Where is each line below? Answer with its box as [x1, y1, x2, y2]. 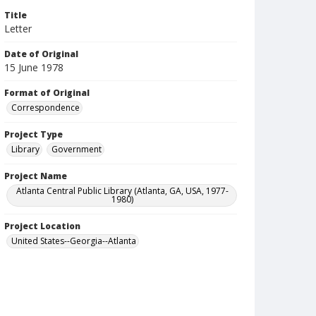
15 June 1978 [4, 61, 63, 74]
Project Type [4, 128, 63, 140]
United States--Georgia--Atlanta [11, 235, 136, 247]
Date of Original [4, 48, 78, 60]
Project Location [4, 220, 80, 232]
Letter [4, 22, 32, 35]
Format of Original [4, 87, 90, 99]
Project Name [4, 170, 67, 182]
